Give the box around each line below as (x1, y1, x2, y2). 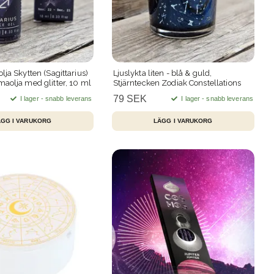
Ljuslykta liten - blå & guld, (113, 68, 212, 78)
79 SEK (113, 93, 147, 104)
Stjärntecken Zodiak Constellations (113, 78, 241, 87)
